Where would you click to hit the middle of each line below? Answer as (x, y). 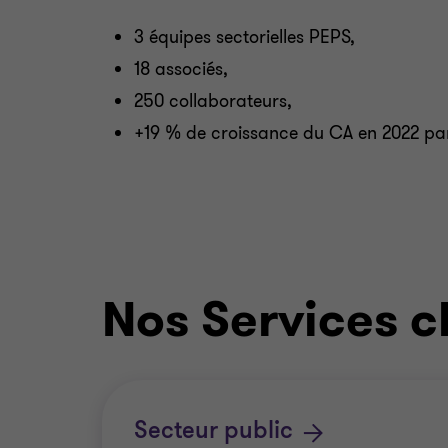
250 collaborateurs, (213, 101)
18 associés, (181, 69)
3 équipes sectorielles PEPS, (244, 37)
